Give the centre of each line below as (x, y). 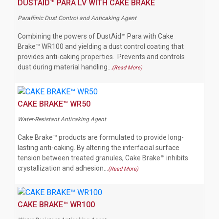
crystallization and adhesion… (63, 168)
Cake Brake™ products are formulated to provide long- (101, 137)
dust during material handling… (65, 67)
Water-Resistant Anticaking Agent (62, 119)
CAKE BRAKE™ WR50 (54, 104)
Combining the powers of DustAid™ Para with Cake (96, 36)
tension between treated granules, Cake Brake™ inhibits (103, 158)
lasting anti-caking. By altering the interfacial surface (99, 147)
